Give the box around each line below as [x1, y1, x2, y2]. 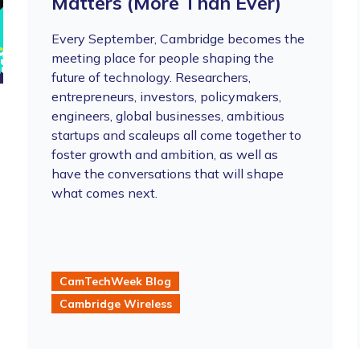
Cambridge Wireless [59, 296, 172, 311]
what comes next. [51, 185, 157, 201]
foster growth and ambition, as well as [51, 146, 278, 162]
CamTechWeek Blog [59, 273, 171, 288]
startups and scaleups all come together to [51, 127, 301, 143]
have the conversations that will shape [51, 166, 284, 182]
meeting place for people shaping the [51, 50, 274, 66]
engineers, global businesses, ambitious [51, 108, 284, 124]
